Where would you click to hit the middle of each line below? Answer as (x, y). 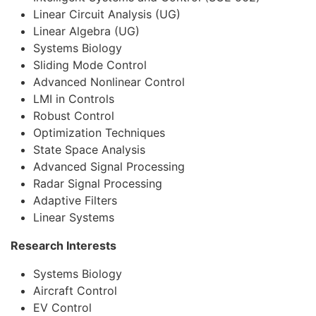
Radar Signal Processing (98, 183)
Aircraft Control (75, 290)
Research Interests (63, 245)
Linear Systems (74, 217)
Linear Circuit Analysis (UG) (107, 14)
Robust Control (74, 115)
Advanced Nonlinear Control (109, 81)
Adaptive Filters (75, 200)
